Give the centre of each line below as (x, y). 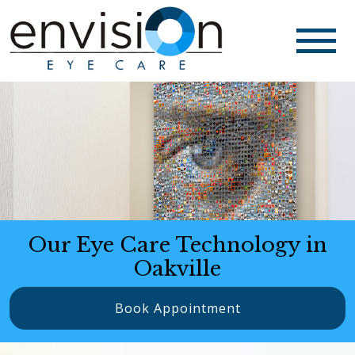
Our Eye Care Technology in (177, 244)
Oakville (177, 268)
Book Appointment (177, 308)
